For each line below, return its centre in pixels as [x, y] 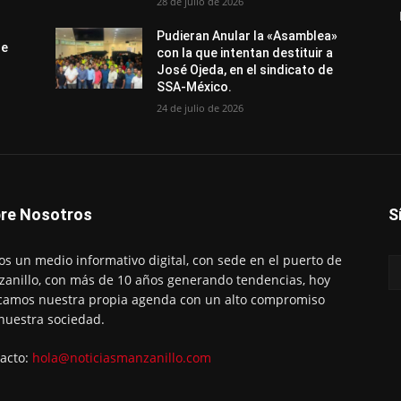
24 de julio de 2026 [200, 108]
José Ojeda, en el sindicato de [245, 70]
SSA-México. [195, 87]
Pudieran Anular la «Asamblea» [247, 36]
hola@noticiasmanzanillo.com [122, 358]
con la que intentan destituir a [245, 53]
